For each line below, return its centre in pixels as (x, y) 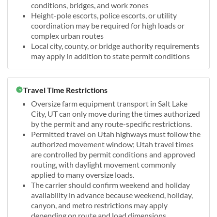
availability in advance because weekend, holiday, (112, 195)
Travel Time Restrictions (65, 90)
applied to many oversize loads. (83, 174)
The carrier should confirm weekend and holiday (110, 185)
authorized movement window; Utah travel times (112, 144)
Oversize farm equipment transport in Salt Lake (109, 103)
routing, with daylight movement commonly (103, 164)
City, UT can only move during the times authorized (116, 113)
